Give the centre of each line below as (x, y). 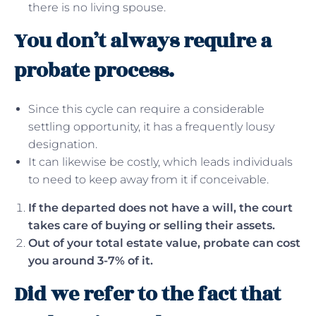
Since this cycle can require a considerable (146, 109)
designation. (63, 144)
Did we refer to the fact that (147, 294)
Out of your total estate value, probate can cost (164, 243)
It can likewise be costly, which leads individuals (160, 162)
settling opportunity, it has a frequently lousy (151, 126)
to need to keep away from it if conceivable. (148, 179)
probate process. (94, 71)
